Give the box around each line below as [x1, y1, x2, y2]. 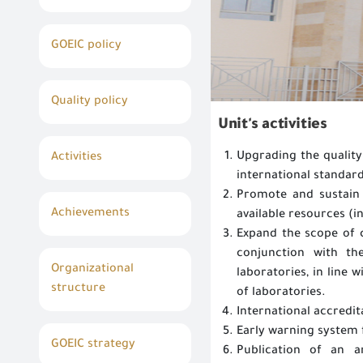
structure [51, 283, 105, 296]
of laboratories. [237, 287, 326, 300]
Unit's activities [211, 117, 327, 134]
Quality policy [51, 96, 128, 109]
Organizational [51, 263, 134, 276]
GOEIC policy [51, 40, 122, 53]
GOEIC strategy [51, 339, 135, 352]
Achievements [51, 207, 130, 220]
